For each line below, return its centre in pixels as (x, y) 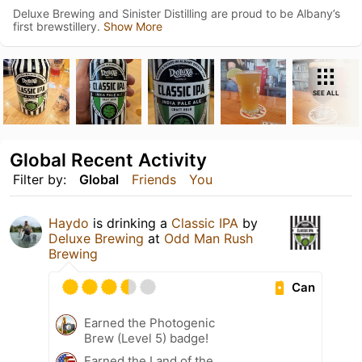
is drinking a (130, 223)
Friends (154, 180)
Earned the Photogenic (149, 323)
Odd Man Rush (208, 239)
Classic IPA (205, 223)
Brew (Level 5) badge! (146, 339)
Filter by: (40, 180)
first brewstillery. (58, 26)
